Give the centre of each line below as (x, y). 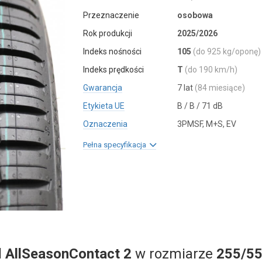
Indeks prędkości (114, 70)
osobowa (195, 15)
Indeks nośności (113, 51)
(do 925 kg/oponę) (227, 51)
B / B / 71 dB (200, 106)
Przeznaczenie (111, 15)
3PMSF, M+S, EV (206, 124)
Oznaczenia (106, 124)
